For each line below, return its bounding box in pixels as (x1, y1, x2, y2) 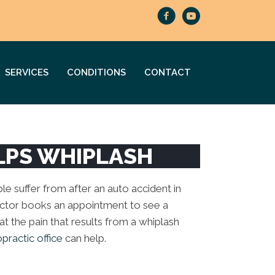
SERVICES (5, 67, 48, 79)
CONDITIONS (67, 67, 126, 79)
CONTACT (144, 67, 191, 79)
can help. (63, 232, 106, 245)
